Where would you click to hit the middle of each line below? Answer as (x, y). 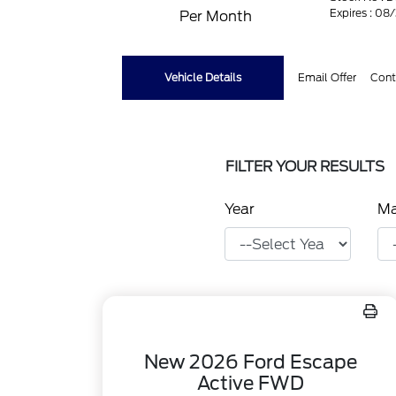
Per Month (215, 16)
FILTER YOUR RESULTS (305, 167)
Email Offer (327, 77)
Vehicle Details (203, 77)
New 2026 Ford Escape (251, 362)
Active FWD (251, 383)
